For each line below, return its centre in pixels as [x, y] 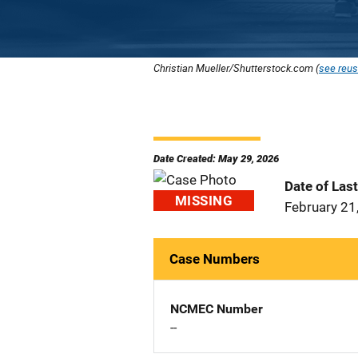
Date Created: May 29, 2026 [216, 159]
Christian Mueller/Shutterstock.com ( [236, 68]
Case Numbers [215, 259]
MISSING [204, 201]
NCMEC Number [217, 309]
